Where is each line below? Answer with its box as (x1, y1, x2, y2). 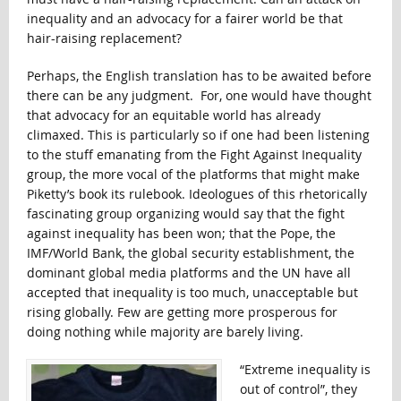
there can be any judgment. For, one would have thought (26, 87, 371, 105)
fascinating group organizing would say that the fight (26, 205, 345, 223)
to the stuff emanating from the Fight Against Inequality (26, 146, 362, 164)
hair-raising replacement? (26, 30, 182, 47)
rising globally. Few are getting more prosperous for (26, 303, 337, 321)
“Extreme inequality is (239, 361, 371, 379)
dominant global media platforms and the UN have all (26, 264, 351, 282)
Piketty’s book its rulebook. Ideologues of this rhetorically (26, 185, 367, 203)
